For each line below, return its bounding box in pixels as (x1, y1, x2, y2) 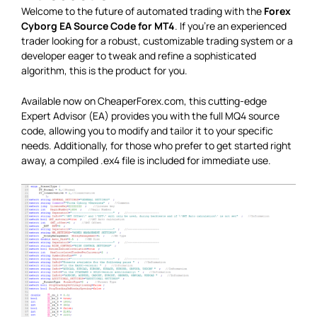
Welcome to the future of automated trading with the (21, 4, 264, 18)
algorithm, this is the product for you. (21, 63, 188, 77)
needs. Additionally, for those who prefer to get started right (21, 139, 292, 153)
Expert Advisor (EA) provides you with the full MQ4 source (21, 109, 279, 123)
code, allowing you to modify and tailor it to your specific (21, 124, 273, 138)
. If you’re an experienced (175, 18, 287, 33)
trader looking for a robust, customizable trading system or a (21, 33, 293, 47)
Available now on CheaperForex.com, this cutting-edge (21, 94, 267, 108)
